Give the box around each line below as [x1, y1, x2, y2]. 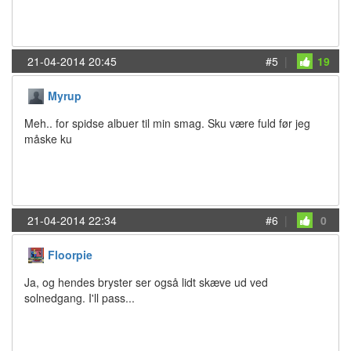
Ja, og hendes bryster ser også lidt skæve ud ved [24, 274, 268, 291]
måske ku [24, 131, 72, 147]
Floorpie [48, 247, 92, 263]
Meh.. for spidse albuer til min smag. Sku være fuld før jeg [24, 115, 310, 132]
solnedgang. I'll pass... [24, 290, 135, 306]
